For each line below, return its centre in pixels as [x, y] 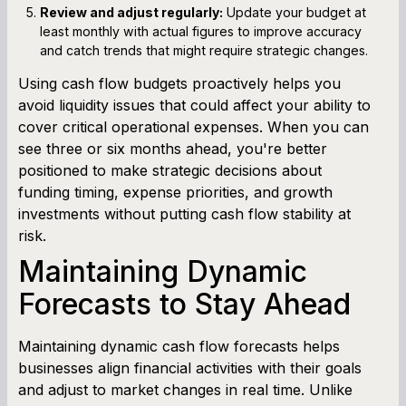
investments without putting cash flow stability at [184, 213]
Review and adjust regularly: [131, 12]
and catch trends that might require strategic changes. [204, 50]
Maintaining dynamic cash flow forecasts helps [179, 346]
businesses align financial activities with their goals [190, 367]
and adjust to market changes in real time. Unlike [185, 389]
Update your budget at [295, 12]
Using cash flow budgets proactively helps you [179, 83]
